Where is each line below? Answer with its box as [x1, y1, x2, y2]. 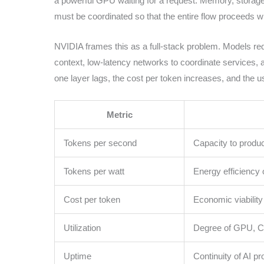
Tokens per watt [64, 166, 124, 177]
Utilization [64, 223, 101, 233]
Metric [106, 110, 133, 120]
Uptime [64, 251, 91, 262]
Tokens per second [64, 138, 137, 148]
